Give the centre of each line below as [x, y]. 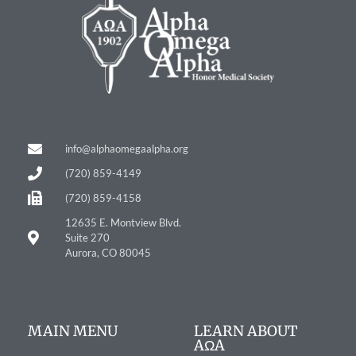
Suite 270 [87, 237]
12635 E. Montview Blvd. [123, 222]
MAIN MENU [73, 331]
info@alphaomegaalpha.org [126, 148]
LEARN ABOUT [246, 331]
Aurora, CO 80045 [108, 252]
